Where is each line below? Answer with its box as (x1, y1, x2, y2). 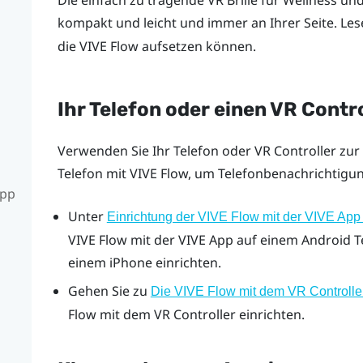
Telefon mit (57, 164, 130, 182)
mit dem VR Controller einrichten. (96, 305, 305, 323)
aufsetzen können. (138, 37, 256, 56)
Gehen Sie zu (67, 281, 151, 300)
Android (301, 231, 351, 250)
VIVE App (177, 231, 233, 250)
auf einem (233, 231, 301, 250)
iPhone (109, 254, 152, 272)
